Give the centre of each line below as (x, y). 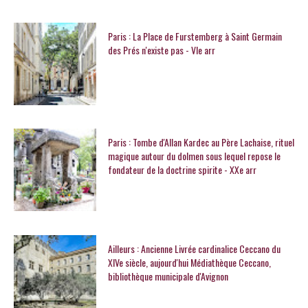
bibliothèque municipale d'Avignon (168, 276)
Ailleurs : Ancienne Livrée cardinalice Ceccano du (194, 249)
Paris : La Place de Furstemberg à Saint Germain (195, 36)
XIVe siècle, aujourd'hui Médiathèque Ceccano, (189, 263)
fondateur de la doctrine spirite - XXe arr (182, 170)
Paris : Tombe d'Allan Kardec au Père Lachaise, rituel (201, 142)
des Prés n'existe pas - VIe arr (161, 49)
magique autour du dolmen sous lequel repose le (194, 156)
